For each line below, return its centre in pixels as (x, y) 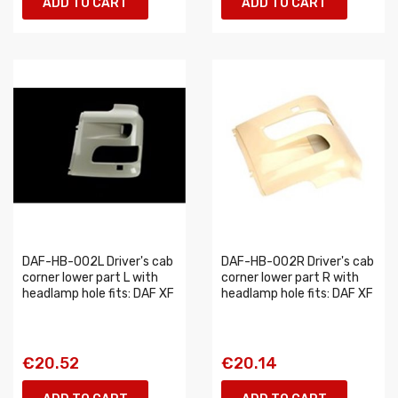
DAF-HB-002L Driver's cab (98, 262)
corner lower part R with (290, 278)
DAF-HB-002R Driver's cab (298, 262)
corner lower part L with (90, 278)
